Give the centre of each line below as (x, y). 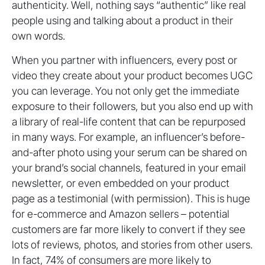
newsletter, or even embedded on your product (121, 183)
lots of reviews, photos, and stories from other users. (132, 245)
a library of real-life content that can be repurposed (129, 122)
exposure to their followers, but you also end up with (132, 106)
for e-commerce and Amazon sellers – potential (121, 214)
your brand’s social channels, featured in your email (129, 168)
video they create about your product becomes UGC (132, 75)
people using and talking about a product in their (122, 20)
